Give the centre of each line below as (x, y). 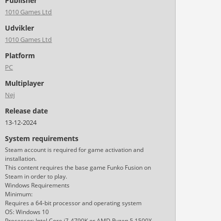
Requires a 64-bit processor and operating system (74, 203)
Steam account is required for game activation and (74, 150)
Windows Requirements (37, 185)
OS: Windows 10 (27, 212)
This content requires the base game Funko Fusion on (78, 167)
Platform (20, 55)
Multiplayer (25, 83)
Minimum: (19, 194)
